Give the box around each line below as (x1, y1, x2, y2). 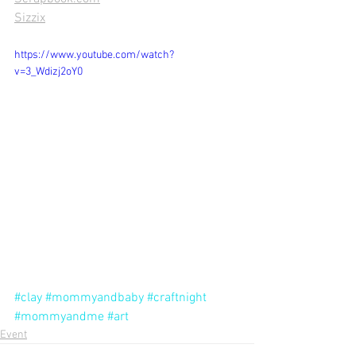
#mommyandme (14, 309, 104, 326)
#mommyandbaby (45, 290, 144, 307)
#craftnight (147, 290, 207, 307)
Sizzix (14, 10, 45, 27)
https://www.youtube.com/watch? (14, 48, 174, 63)
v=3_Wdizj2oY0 (14, 65, 83, 79)
